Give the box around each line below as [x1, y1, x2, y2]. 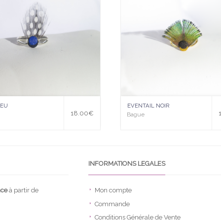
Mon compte [94, 186, 132, 194]
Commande [94, 200, 130, 208]
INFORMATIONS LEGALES [88, 159, 165, 167]
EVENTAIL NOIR [127, 102, 169, 109]
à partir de [7, 186, 38, 194]
